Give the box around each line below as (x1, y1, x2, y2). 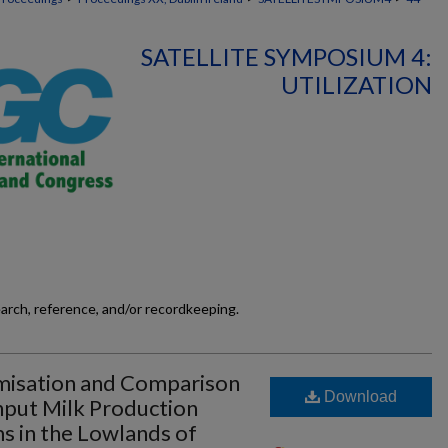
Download (320, 388, 397, 405)
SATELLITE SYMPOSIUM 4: (141, 42, 432, 71)
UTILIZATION (281, 70, 432, 99)
